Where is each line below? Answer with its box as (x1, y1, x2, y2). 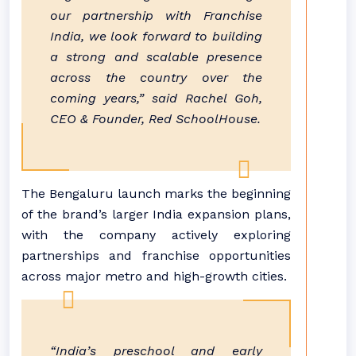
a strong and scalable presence (50, 49, 262, 64)
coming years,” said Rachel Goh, (50, 91, 262, 106)
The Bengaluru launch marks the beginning (21, 186, 291, 201)
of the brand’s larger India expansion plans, (21, 207, 291, 222)
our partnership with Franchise (50, 8, 262, 23)
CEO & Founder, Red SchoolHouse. (50, 111, 261, 126)
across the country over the (50, 70, 262, 85)
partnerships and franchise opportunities (21, 248, 291, 263)
